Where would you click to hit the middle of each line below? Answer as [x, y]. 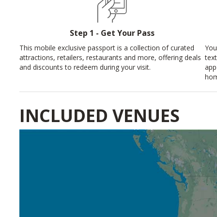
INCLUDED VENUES [99, 116]
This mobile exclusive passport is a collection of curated [107, 48]
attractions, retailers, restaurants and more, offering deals [110, 57]
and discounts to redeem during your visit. [85, 67]
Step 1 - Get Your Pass [112, 33]
